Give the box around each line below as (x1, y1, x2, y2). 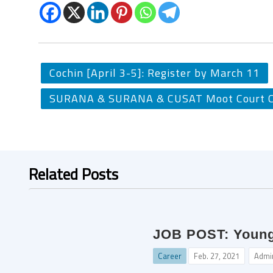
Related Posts (29, 162, 118, 186)
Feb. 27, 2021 (194, 250, 239, 262)
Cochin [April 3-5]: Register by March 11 (49, 65, 260, 81)
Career (158, 250, 182, 262)
